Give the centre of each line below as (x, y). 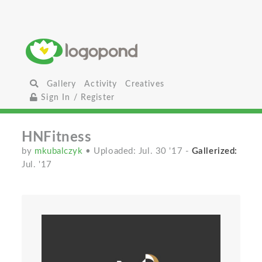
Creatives (145, 84)
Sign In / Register (77, 97)
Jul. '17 (37, 165)
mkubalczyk (60, 151)
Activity (101, 84)
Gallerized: (214, 151)
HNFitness (57, 137)
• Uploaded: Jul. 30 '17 (135, 151)
